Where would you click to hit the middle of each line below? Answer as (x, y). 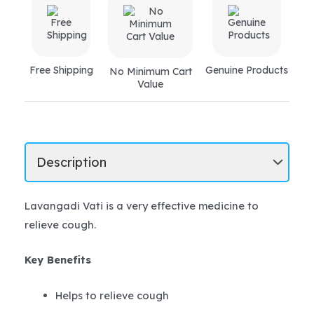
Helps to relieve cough (112, 295)
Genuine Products (246, 70)
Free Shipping (61, 70)
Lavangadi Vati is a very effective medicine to (142, 205)
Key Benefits (60, 260)
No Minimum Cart (150, 71)
